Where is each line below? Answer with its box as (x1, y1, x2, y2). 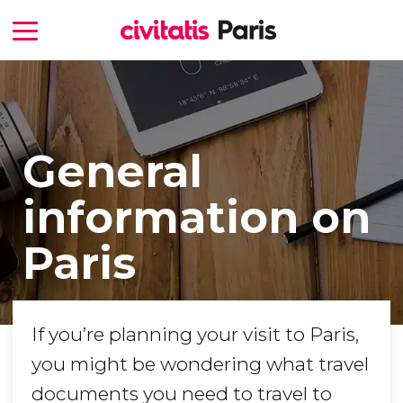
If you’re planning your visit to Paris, (31, 323, 359, 346)
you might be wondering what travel (31, 353, 369, 376)
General (22, 144, 202, 198)
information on (22, 190, 371, 244)
